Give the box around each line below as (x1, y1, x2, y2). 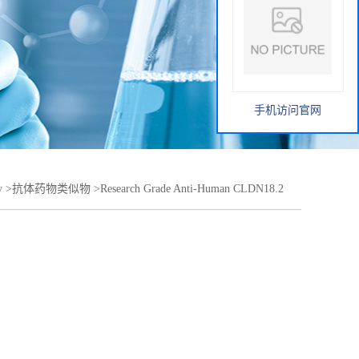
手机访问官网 (254, 104, 321, 116)
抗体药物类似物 (12, 183, 91, 195)
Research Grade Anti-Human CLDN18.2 (100, 183, 284, 195)
